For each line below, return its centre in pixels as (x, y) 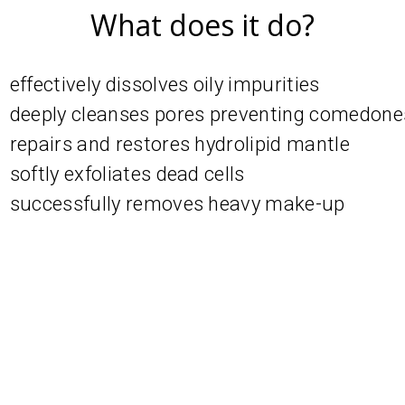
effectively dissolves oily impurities (165, 85)
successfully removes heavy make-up (177, 204)
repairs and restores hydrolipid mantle (179, 144)
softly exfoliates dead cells (127, 174)
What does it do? (202, 25)
